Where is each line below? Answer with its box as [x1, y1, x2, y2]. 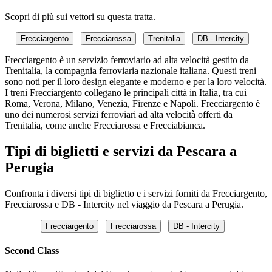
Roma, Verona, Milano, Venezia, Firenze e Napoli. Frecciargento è [5, 98, 260, 109]
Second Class [5, 245, 59, 256]
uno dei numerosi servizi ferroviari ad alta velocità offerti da [5, 109, 233, 120]
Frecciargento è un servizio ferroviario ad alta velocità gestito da [5, 55, 249, 66]
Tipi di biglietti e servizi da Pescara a [5, 143, 237, 159]
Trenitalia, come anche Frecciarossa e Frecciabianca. [5, 120, 205, 131]
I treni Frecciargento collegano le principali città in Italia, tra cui [5, 87, 246, 98]
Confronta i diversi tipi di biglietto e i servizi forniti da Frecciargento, [5, 188, 267, 199]
